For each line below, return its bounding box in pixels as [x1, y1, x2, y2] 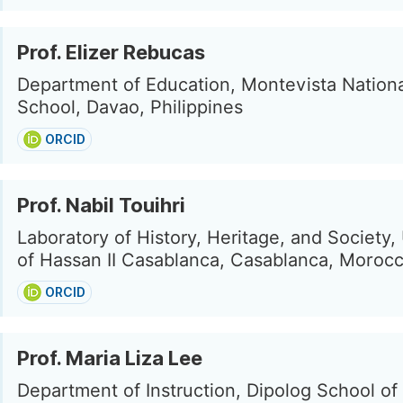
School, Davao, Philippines [17, 96, 243, 118]
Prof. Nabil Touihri [17, 193, 185, 217]
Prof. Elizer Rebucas [17, 40, 205, 64]
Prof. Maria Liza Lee [17, 346, 202, 370]
